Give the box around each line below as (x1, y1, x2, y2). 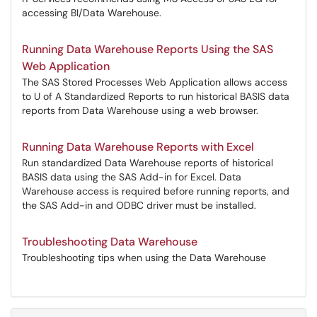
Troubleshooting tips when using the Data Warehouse (22, 251, 266, 264)
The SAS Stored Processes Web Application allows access (22, 76, 287, 88)
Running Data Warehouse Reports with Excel (22, 139, 254, 154)
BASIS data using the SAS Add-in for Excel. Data (22, 171, 241, 183)
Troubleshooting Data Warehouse (22, 234, 197, 249)
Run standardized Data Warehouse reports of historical (22, 156, 273, 169)
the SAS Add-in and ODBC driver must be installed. (22, 199, 256, 212)
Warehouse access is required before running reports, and (22, 185, 289, 197)
